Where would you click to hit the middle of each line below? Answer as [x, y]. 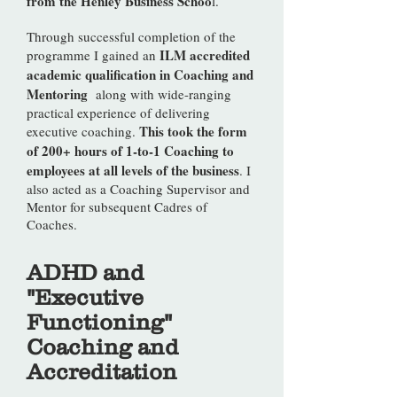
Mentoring [57, 94]
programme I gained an [93, 55]
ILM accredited [205, 55]
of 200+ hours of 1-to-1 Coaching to [130, 151]
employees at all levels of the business [133, 170]
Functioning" [99, 322]
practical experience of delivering [118, 113]
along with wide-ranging [160, 94]
